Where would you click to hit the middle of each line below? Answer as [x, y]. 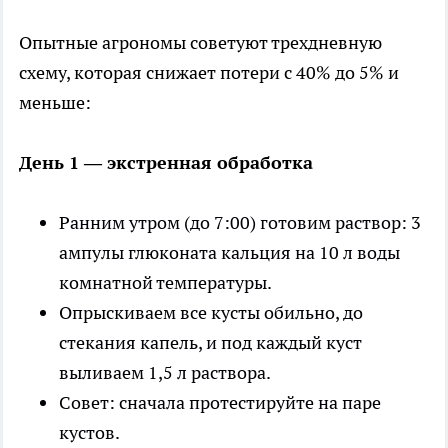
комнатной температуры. [165, 282]
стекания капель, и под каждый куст [210, 342]
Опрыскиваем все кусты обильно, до [211, 312]
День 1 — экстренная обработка [166, 162]
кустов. [89, 432]
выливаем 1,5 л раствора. [165, 372]
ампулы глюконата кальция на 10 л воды [229, 252]
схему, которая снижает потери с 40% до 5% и [209, 72]
